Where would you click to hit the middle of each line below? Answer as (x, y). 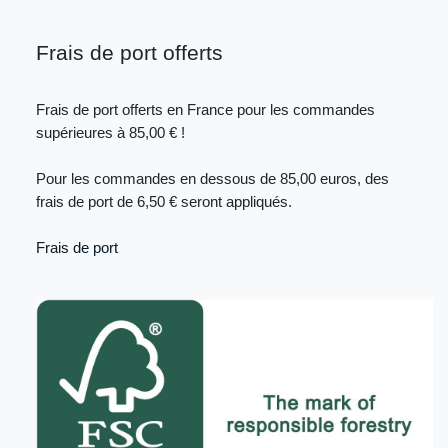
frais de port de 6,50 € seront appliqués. (164, 202)
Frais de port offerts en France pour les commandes (205, 110)
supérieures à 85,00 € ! (110, 133)
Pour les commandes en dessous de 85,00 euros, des (212, 179)
